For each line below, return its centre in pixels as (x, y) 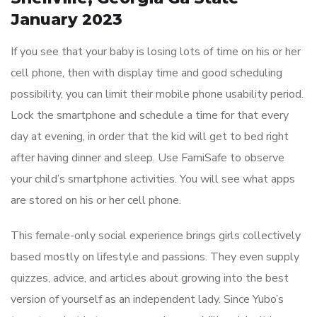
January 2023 (67, 20)
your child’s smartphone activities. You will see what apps (153, 179)
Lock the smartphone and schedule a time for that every (150, 116)
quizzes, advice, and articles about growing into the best (150, 278)
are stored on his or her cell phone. (96, 201)
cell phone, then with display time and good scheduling (146, 73)
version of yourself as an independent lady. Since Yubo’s (147, 300)
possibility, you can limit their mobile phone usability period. (157, 94)
